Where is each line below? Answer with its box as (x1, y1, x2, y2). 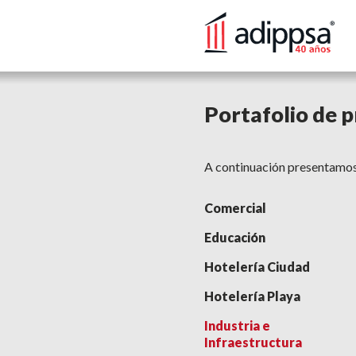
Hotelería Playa (203, 288, 300, 304)
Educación (203, 230, 265, 245)
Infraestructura (203, 335, 302, 350)
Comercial (203, 200, 266, 215)
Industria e (203, 318, 270, 333)
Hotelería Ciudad (203, 259, 310, 274)
